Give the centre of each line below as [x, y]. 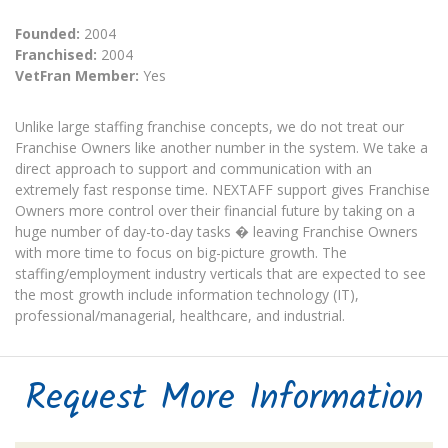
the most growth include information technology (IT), [187, 294]
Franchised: [56, 54]
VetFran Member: [77, 75]
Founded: [47, 33]
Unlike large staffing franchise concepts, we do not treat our [209, 126]
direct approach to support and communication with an [193, 168]
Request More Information [224, 399]
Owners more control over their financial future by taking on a [215, 210]
